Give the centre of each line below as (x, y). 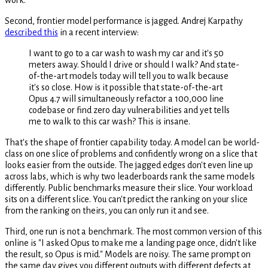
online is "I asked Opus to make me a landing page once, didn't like (131, 243)
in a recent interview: (98, 32)
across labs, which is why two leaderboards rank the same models (130, 176)
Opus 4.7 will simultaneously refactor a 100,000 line (126, 98)
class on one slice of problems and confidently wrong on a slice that (131, 153)
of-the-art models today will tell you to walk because (129, 76)
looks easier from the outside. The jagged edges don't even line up (129, 165)
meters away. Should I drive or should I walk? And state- (134, 64)
